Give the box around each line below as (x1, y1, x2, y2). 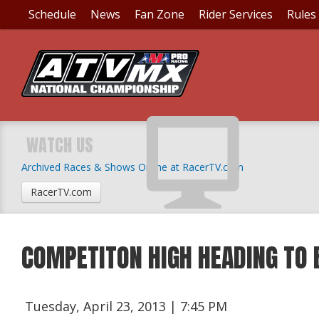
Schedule (28, 6, 76, 22)
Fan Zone (135, 6, 184, 22)
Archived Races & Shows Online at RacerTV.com (21, 160, 244, 174)
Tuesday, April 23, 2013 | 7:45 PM (25, 298, 228, 315)
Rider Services (199, 6, 273, 22)
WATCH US (26, 132, 94, 158)
